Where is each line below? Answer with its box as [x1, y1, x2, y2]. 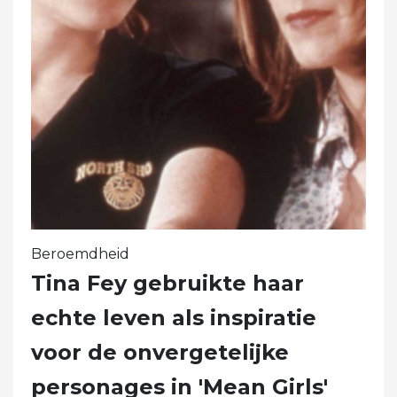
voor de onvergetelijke [31, 339, 289, 366]
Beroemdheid [31, 245, 129, 263]
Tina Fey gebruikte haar [31, 270, 304, 297]
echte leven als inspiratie [31, 305, 316, 331]
